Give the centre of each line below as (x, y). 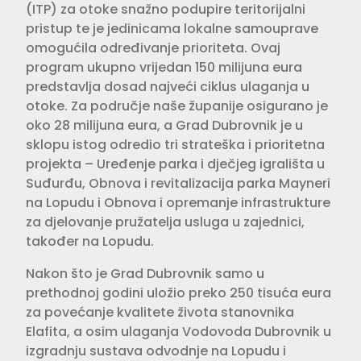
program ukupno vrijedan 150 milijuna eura (164, 68)
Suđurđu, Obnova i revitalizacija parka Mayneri (178, 184)
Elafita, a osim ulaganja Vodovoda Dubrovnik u (178, 332)
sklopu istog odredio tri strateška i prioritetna (175, 145)
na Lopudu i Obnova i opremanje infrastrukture (178, 203)
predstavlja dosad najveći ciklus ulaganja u (168, 87)
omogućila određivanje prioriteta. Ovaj (153, 48)
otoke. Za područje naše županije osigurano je (177, 106)
